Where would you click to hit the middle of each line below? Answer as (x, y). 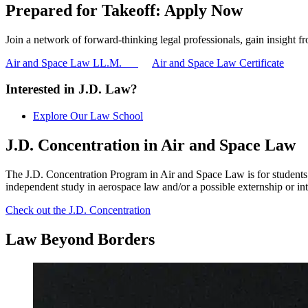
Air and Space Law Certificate (218, 63)
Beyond (69, 239)
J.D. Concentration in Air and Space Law (151, 145)
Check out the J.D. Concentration (78, 210)
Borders (126, 239)
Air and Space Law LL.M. (72, 63)
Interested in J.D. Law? (71, 89)
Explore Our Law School (88, 116)
